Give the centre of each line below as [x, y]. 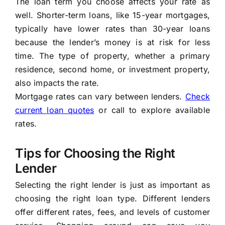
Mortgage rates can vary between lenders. [100, 97]
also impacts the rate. [57, 83]
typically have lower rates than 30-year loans [113, 29]
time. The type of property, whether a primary [113, 56]
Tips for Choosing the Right [95, 153]
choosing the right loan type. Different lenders [113, 199]
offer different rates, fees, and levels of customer [113, 212]
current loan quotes [54, 110]
